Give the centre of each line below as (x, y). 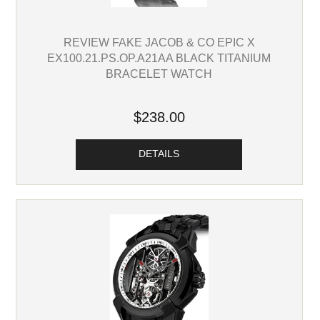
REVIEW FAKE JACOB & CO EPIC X (159, 42)
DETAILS (159, 154)
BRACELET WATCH (159, 74)
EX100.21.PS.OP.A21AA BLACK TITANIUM (159, 58)
